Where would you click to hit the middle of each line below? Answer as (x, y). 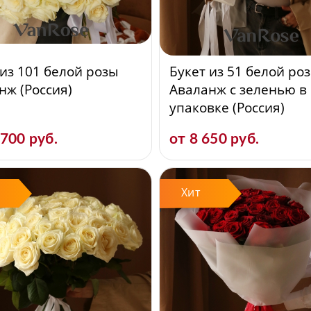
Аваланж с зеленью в (238, 90)
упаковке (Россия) (227, 108)
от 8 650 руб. (215, 139)
